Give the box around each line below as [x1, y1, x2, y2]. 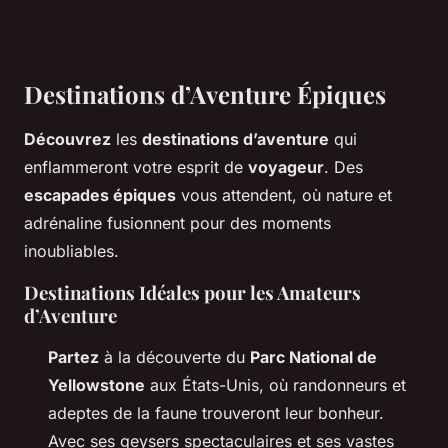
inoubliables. [24, 241, 119, 262]
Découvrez [24, 129, 111, 150]
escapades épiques [24, 185, 176, 206]
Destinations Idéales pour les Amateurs [24, 280, 361, 306]
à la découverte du [99, 347, 250, 368]
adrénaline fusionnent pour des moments [24, 213, 331, 234]
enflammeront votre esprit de [24, 157, 248, 178]
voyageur [248, 157, 324, 178]
